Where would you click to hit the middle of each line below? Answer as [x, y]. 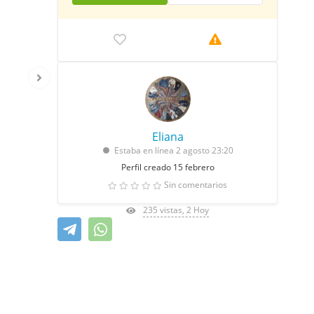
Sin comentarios [196, 185]
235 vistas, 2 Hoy [176, 210]
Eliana [168, 137]
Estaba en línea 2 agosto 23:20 [174, 150]
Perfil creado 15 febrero [168, 167]
